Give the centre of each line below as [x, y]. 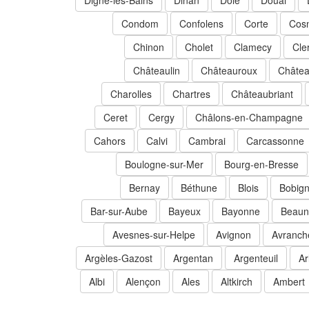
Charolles [131, 94]
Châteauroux [229, 71]
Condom [140, 24]
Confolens [201, 24]
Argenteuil [256, 258]
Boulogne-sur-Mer [164, 165]
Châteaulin [157, 71]
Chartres [191, 94]
